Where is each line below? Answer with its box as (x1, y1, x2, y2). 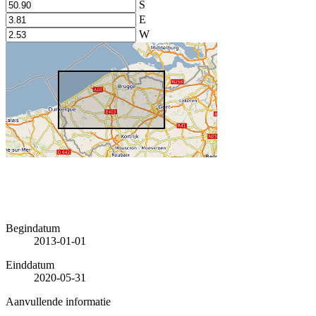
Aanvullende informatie (6, 295, 111, 308)
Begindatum (6, 221, 60, 234)
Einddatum (6, 258, 54, 271)
